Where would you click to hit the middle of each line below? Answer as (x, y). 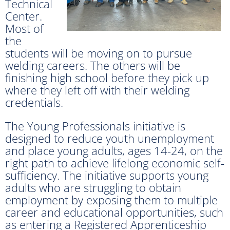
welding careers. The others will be (93, 65)
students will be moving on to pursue (99, 53)
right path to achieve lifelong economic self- (115, 162)
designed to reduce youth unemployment (110, 138)
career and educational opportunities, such (114, 212)
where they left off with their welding (97, 90)
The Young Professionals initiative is (95, 126)
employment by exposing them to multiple (111, 199)
